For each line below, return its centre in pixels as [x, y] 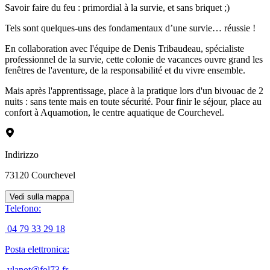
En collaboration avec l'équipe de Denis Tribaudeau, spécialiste [124, 48]
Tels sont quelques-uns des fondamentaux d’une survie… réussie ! [130, 28]
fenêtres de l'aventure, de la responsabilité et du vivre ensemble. [125, 70]
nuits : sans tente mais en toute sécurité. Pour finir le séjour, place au [133, 101]
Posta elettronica [36, 249]
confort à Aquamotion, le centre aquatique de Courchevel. [115, 112]
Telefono [22, 208]
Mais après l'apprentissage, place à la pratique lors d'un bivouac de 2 [134, 90]
